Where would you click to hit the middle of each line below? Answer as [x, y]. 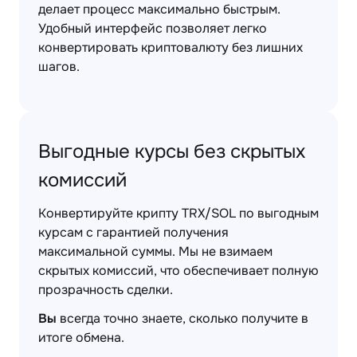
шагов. [59, 67]
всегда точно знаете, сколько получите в [182, 318]
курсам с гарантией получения [133, 232]
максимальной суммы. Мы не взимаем [155, 251]
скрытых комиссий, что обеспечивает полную [178, 271]
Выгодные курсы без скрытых [172, 151]
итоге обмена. [81, 337]
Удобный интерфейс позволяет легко [153, 28]
